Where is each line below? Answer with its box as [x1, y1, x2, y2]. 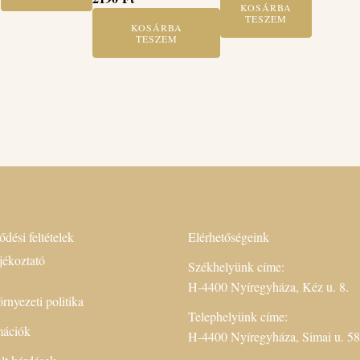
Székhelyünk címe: [188, 258, 288, 275]
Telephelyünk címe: [188, 308, 292, 325]
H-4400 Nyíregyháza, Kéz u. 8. [188, 278, 353, 295]
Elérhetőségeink [188, 228, 269, 245]
